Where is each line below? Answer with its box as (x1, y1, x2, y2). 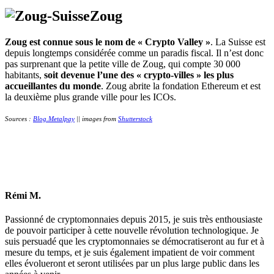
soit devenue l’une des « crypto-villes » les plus (44, 69, 234, 80)
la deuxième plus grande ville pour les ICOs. (5, 91, 176, 102)
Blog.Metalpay (33, 115, 75, 122)
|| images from (75, 115, 118, 122)
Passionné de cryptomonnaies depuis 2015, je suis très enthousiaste (5, 214, 262, 225)
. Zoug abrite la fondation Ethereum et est (101, 80, 261, 91)
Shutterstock (118, 115, 152, 122)
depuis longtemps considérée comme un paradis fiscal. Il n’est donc (5, 47, 264, 58)
